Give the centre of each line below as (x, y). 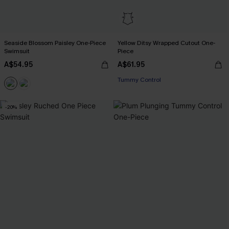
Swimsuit (17, 51)
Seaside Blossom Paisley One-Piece (55, 43)
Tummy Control (139, 80)
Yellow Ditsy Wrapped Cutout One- (166, 43)
